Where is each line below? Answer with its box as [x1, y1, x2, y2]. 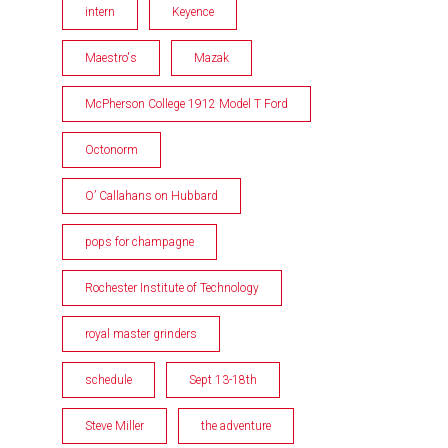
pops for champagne [85, 234, 194, 249]
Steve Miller [85, 418, 144, 433]
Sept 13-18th [189, 372, 257, 387]
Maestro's [85, 50, 137, 65]
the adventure [201, 418, 271, 433]
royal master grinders [85, 326, 197, 341]
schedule [85, 372, 132, 387]
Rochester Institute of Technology [85, 280, 259, 295]
